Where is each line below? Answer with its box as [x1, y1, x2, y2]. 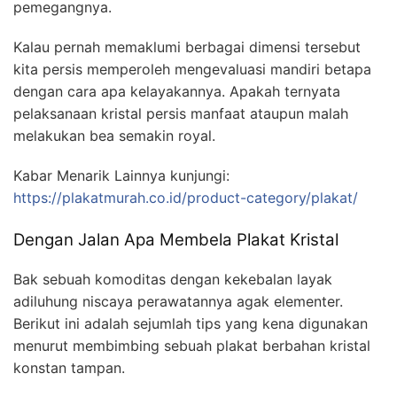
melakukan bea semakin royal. [13, 126, 215, 144]
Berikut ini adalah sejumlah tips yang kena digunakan [13, 315, 368, 333]
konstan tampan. [13, 359, 125, 378]
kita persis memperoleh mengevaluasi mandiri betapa [13, 59, 371, 78]
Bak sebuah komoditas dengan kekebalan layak [13, 270, 332, 289]
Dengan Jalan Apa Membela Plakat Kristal [13, 229, 339, 250]
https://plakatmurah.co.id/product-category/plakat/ [13, 188, 358, 206]
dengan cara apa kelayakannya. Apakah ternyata [13, 82, 340, 100]
